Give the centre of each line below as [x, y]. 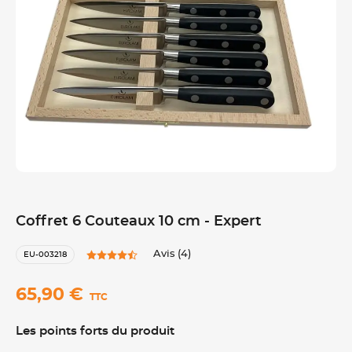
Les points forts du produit [95, 331]
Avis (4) [172, 254]
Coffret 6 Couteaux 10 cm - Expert [139, 222]
